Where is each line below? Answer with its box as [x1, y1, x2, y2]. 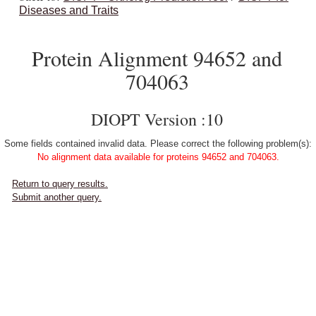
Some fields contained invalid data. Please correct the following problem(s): [4, 138, 312, 149]
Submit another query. [12, 192, 102, 202]
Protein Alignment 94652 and [32, 44, 282, 72]
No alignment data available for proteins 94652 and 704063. [37, 152, 279, 162]
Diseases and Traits [19, 4, 119, 16]
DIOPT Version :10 [91, 108, 223, 130]
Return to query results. [12, 178, 108, 189]
